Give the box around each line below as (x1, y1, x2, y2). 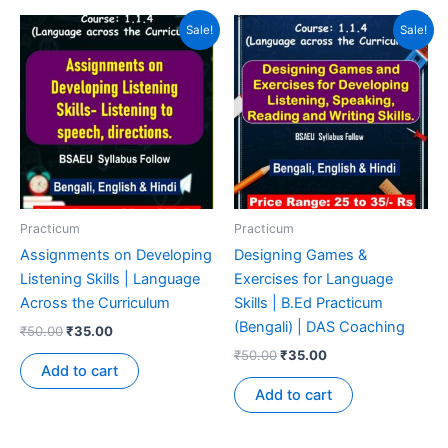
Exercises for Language (234, 270, 393, 289)
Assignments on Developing (20, 246, 212, 265)
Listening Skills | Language (20, 270, 200, 289)
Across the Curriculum (20, 294, 170, 313)
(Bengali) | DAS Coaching (234, 318, 405, 337)
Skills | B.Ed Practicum (234, 294, 383, 313)
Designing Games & (234, 246, 367, 265)
